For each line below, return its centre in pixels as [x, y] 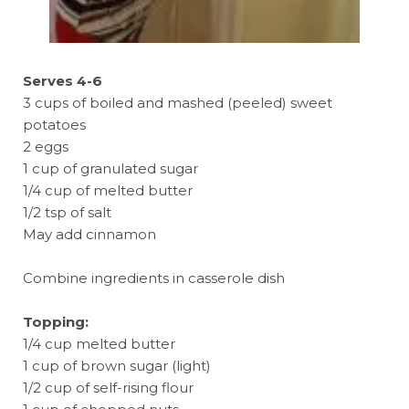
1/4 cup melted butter [99, 344]
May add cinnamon [89, 234]
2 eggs [46, 147]
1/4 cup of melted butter [108, 190]
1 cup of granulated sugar [110, 168]
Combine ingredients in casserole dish [154, 278]
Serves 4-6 [63, 81]
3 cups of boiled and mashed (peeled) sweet [178, 103]
